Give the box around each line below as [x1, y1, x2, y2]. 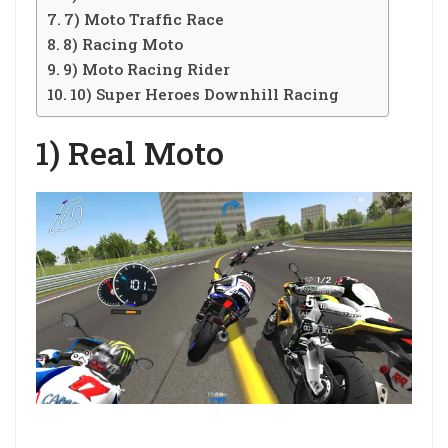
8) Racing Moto [63, 34, 184, 55]
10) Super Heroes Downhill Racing [70, 84, 340, 105]
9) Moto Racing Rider [63, 59, 231, 80]
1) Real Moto [36, 131, 224, 175]
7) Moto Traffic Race [64, 9, 225, 30]
